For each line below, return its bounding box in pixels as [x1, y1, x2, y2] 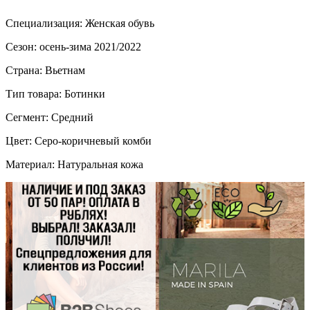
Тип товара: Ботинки [6, 87, 105, 100]
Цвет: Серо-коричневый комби [6, 134, 152, 147]
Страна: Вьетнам [6, 64, 85, 76]
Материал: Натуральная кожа [6, 158, 143, 170]
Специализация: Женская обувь [6, 17, 154, 29]
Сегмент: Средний [6, 111, 93, 123]
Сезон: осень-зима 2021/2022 [6, 40, 141, 53]
